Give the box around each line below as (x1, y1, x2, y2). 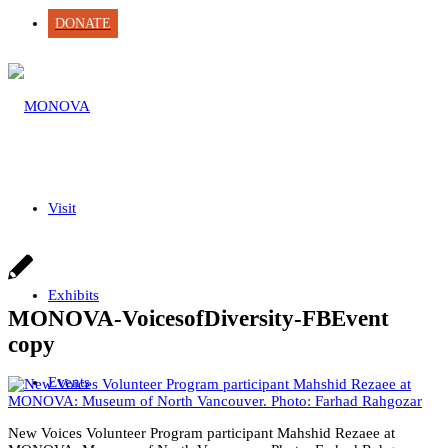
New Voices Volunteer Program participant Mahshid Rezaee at (8, 425, 395, 442)
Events (48, 374, 90, 390)
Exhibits (48, 287, 99, 303)
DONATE (55, 16, 111, 31)
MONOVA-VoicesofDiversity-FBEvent (8, 305, 389, 331)
